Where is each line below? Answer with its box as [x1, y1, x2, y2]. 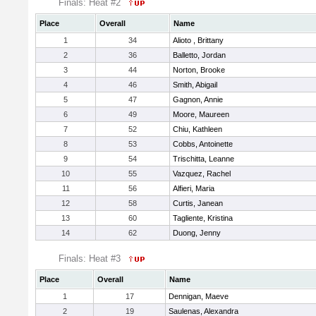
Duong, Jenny [173, 229, 221, 237]
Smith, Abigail [173, 80, 217, 89]
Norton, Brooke [173, 66, 225, 74]
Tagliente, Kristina [173, 214, 233, 222]
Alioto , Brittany [173, 36, 224, 44]
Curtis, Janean [173, 199, 223, 207]
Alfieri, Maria [173, 184, 214, 193]
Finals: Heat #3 [59, 253, 123, 264]
